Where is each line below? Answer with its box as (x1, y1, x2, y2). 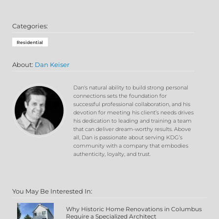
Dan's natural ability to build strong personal (73, 84, 188, 91)
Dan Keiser (35, 61, 69, 69)
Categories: (12, 22, 48, 30)
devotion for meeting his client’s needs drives (73, 109, 194, 116)
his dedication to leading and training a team (73, 117, 192, 125)
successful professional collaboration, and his (73, 101, 190, 108)
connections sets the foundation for (73, 92, 167, 100)
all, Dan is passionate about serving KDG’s (73, 134, 182, 141)
